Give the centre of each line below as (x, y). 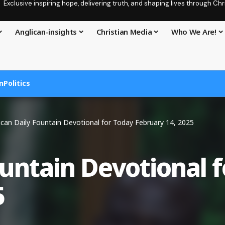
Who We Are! (194, 32)
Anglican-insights (46, 32)
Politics (17, 83)
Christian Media (124, 32)
